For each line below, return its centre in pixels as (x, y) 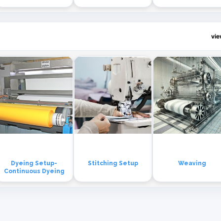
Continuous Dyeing (34, 171)
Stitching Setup (113, 164)
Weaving (192, 164)
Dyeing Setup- (34, 164)
